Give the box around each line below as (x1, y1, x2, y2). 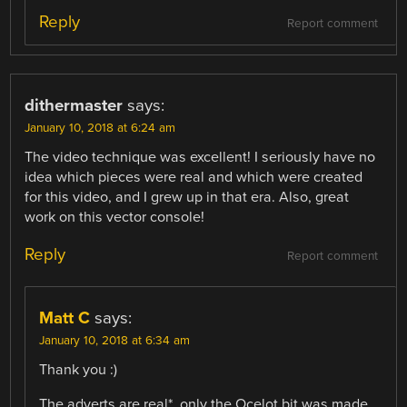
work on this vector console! (25, 207, 205, 226)
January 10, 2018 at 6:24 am (25, 120, 176, 135)
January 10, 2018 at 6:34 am (39, 333, 191, 348)
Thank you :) (39, 360, 118, 379)
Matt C (39, 307, 91, 328)
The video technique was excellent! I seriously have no (25, 147, 376, 166)
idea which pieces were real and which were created (25, 167, 363, 186)
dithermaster (25, 94, 124, 115)
